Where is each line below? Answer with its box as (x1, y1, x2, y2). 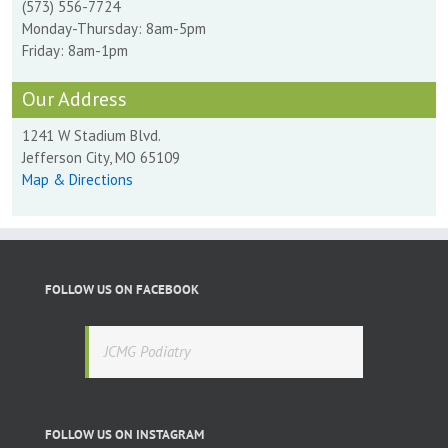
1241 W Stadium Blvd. (22, 125, 161, 145)
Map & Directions (22, 169, 133, 189)
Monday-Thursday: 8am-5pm (22, 18, 206, 38)
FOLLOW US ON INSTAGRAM (45, 425, 204, 443)
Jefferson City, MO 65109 (22, 147, 180, 167)
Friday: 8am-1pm (22, 40, 128, 60)
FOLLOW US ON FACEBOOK (45, 280, 199, 298)
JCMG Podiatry (104, 341, 191, 361)
